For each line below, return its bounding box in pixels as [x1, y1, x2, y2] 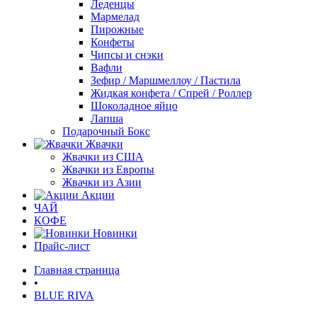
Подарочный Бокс [62, 125, 150, 137]
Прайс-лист [34, 240, 90, 252]
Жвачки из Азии [62, 176, 142, 188]
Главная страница [34, 264, 120, 276]
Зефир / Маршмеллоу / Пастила [91, 74, 241, 86]
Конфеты [91, 36, 134, 48]
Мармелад [91, 11, 139, 23]
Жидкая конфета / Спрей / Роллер [91, 87, 252, 99]
